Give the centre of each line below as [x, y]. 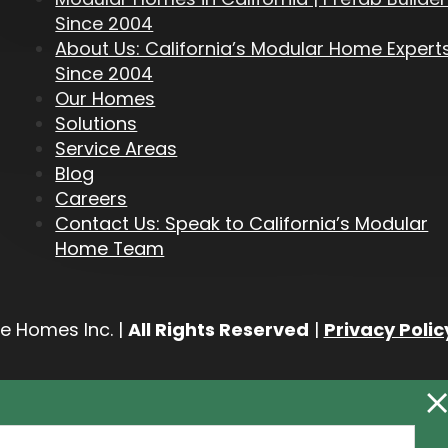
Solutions [96, 124]
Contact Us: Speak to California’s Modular [242, 224]
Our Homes [105, 99]
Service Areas [116, 149]
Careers [91, 199]
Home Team [110, 249]
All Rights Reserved [218, 329]
